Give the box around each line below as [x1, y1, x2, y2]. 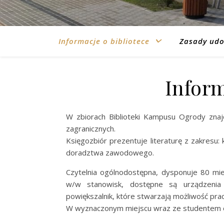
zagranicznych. [66, 123, 115, 133]
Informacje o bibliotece [58, 36, 149, 46]
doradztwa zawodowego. [66, 147, 154, 157]
